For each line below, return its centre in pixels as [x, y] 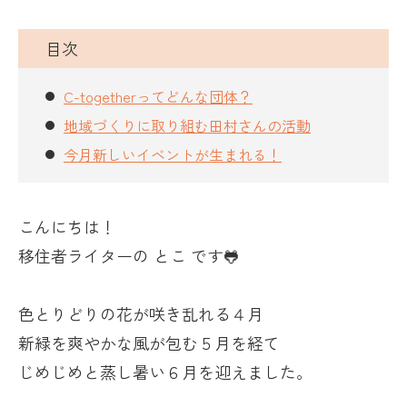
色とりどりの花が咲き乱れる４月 [141, 313]
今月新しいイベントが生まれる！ [173, 154]
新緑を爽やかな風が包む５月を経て [149, 342]
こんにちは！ [67, 226]
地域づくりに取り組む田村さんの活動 [187, 125]
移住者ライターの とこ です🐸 [129, 255]
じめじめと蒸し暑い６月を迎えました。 [165, 372]
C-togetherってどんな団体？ [158, 96]
